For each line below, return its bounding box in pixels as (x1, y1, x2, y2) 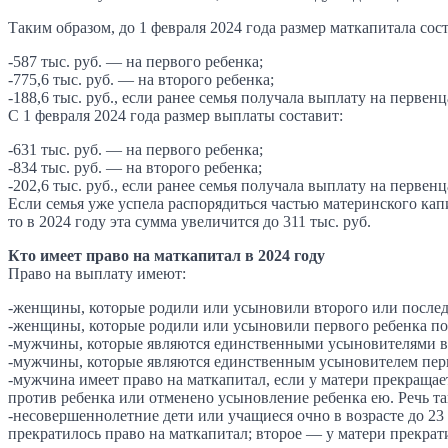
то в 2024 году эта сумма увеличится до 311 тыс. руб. (8, 212, 371, 230)
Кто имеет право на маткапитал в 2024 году (8, 246, 325, 264)
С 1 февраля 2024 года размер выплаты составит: (8, 106, 343, 124)
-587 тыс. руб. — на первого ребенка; (8, 52, 263, 70)
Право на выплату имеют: (8, 264, 186, 282)
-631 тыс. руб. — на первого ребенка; (8, 140, 263, 158)
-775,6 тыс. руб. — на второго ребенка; (8, 70, 274, 88)
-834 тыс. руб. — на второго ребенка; (8, 158, 262, 176)
